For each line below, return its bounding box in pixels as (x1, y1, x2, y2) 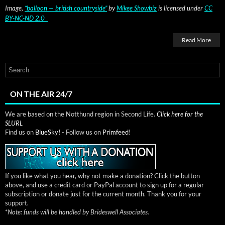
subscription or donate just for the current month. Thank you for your (5, 189, 201, 198)
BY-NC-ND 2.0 (5, 14, 46, 22)
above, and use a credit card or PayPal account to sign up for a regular (5, 180, 204, 189)
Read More (182, 36, 211, 44)
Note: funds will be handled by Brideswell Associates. (8, 207, 149, 216)
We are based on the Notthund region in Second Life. (5, 109, 157, 118)
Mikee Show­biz (117, 4, 157, 12)
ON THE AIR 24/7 (10, 88, 72, 98)
